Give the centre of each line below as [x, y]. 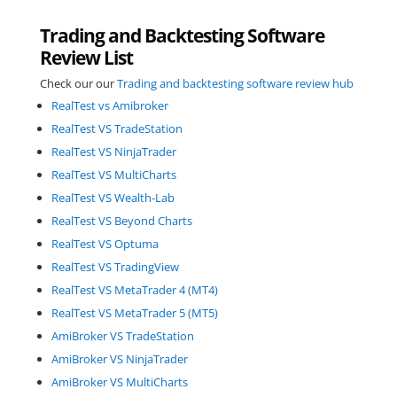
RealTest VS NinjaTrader [113, 151]
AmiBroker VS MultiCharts [119, 381]
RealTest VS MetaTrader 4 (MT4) [134, 289]
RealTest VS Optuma [105, 243]
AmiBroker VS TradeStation [122, 335]
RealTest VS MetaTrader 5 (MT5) [134, 312]
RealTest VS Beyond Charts [121, 220]
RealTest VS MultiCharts [113, 174]
